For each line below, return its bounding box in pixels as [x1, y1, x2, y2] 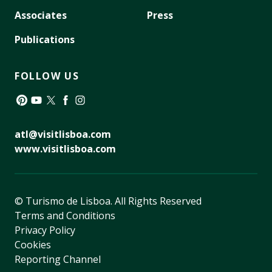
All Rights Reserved [115, 194, 202, 208]
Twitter [43, 107, 76, 121]
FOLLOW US [15, 69, 80, 83]
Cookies [15, 237, 51, 251]
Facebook [58, 107, 101, 121]
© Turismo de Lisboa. [15, 194, 115, 208]
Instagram [72, 107, 120, 121]
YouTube [29, 107, 70, 121]
